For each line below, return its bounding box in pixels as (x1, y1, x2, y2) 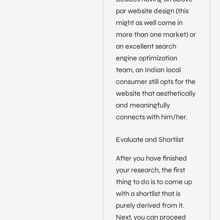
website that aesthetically (115, 89, 195, 98)
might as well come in (115, 19, 183, 27)
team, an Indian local (115, 66, 181, 75)
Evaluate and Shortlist (115, 135, 184, 144)
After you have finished (115, 154, 187, 163)
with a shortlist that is (115, 190, 180, 198)
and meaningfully (115, 101, 170, 110)
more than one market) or (115, 30, 196, 39)
